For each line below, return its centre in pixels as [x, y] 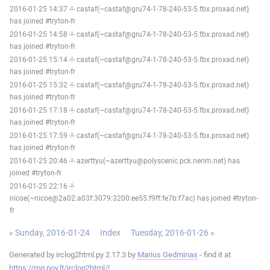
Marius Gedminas [168, 254]
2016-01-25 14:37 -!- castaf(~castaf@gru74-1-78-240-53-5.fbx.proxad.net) [129, 9]
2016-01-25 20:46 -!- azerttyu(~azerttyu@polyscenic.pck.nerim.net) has [125, 161]
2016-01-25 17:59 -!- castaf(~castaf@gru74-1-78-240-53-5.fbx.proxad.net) [129, 135]
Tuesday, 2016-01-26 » [173, 232]
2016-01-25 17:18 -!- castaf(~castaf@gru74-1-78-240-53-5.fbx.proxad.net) [129, 110]
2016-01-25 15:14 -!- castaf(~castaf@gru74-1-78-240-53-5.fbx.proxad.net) [129, 59]
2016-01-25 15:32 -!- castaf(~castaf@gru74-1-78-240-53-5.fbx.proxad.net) [129, 85]
